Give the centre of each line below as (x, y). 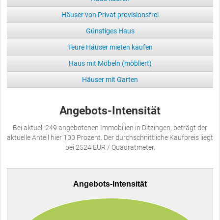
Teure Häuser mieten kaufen (110, 47)
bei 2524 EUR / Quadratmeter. (110, 147)
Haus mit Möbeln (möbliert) (110, 63)
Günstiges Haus (110, 31)
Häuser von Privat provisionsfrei (110, 14)
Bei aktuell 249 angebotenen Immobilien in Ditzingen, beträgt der (110, 127)
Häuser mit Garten (110, 79)
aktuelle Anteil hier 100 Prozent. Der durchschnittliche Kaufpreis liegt (110, 137)
